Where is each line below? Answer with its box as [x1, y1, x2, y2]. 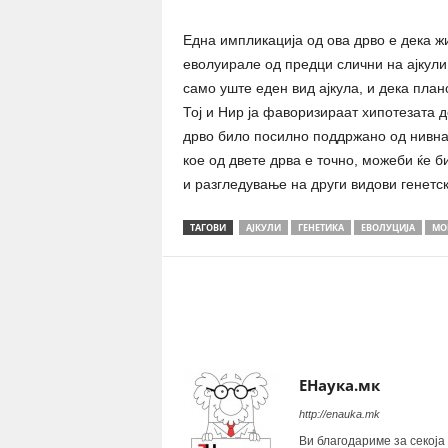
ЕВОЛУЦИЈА [360, 221, 415, 234]
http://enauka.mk [298, 408, 380, 420]
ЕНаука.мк [298, 375, 380, 395]
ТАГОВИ [189, 221, 226, 234]
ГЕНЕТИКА [297, 221, 344, 234]
